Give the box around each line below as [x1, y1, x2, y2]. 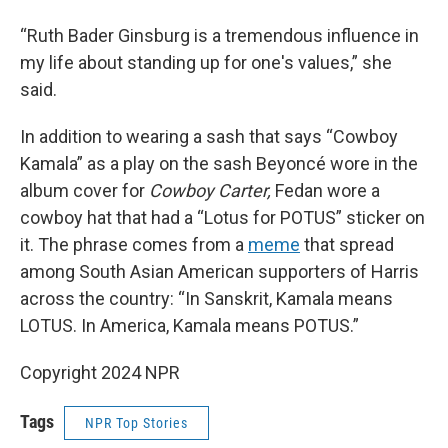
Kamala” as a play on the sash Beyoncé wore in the [20, 153, 418, 174]
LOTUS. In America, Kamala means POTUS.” [20, 315, 359, 336]
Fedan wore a [275, 180, 380, 201]
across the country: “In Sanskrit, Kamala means [20, 288, 393, 309]
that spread [300, 234, 394, 255]
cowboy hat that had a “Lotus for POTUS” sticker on [20, 207, 425, 228]
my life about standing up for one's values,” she [20, 52, 392, 73]
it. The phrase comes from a [20, 234, 248, 255]
